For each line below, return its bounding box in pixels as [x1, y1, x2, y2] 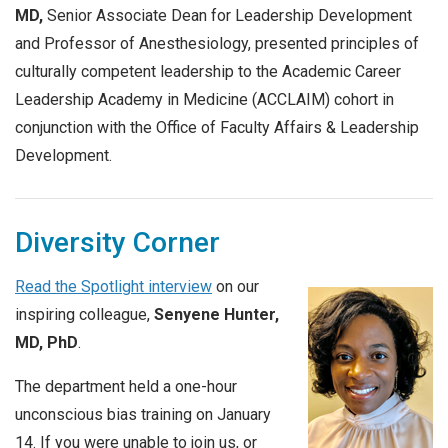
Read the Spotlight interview [15, 277, 212, 297]
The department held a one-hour [15, 376, 237, 396]
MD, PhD [15, 333, 78, 353]
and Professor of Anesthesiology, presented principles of [15, 33, 419, 53]
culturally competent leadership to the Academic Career [15, 61, 401, 81]
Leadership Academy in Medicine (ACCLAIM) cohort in [15, 89, 394, 109]
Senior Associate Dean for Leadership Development [47, 5, 412, 25]
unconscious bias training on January [15, 404, 271, 424]
